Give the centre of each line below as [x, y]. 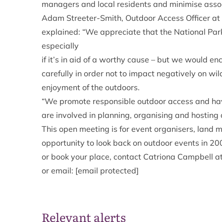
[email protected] [107, 170]
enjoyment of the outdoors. [91, 87]
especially [60, 46]
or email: [58, 170]
